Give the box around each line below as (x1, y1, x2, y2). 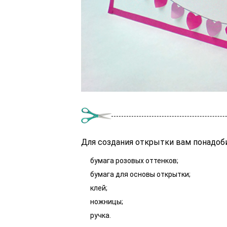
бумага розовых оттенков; (90, 157, 178, 165)
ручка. (90, 211, 111, 220)
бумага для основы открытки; (90, 170, 191, 179)
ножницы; (90, 198, 123, 206)
